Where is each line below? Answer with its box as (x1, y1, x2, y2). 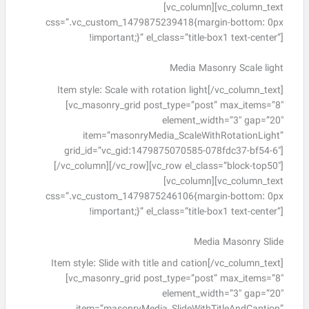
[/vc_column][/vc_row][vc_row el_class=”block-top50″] (53, 159, 283, 174)
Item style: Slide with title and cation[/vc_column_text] (50, 257, 283, 272)
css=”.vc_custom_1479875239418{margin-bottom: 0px (45, 16, 283, 31)
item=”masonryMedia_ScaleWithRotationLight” (82, 128, 283, 143)
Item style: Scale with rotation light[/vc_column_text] (57, 83, 283, 98)
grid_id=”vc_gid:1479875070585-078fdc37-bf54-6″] (63, 143, 283, 159)
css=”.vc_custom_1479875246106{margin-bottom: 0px (45, 189, 283, 204)
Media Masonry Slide (193, 235, 283, 250)
